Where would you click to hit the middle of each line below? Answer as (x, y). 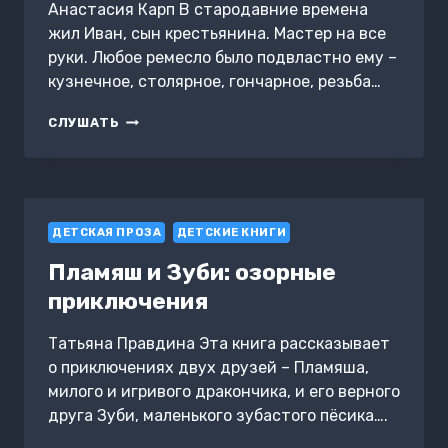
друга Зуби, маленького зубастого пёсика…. (218, 416)
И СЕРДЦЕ (156, 139)
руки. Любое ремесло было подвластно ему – (222, 58)
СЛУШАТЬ (84, 123)
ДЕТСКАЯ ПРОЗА (107, 233)
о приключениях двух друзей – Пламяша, (208, 368)
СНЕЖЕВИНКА (170, 120)
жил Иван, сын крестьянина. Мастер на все (217, 34)
